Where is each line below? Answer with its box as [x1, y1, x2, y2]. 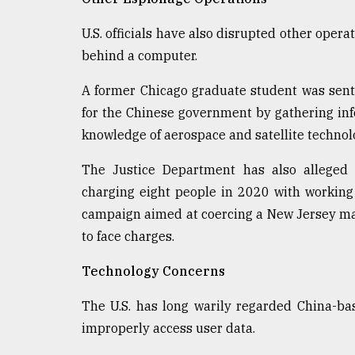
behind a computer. [82, 48, 197, 64]
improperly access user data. [82, 320, 255, 337]
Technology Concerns [82, 263, 225, 280]
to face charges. [82, 228, 174, 245]
